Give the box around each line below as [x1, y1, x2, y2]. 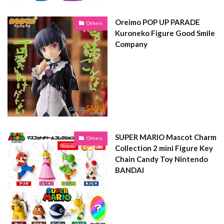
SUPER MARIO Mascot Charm [115, 132, 216, 141]
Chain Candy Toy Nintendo [115, 154, 208, 163]
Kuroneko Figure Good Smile [115, 28, 215, 37]
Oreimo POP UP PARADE [115, 17, 200, 26]
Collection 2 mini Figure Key [115, 143, 213, 152]
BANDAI [115, 165, 144, 174]
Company [115, 39, 147, 48]
